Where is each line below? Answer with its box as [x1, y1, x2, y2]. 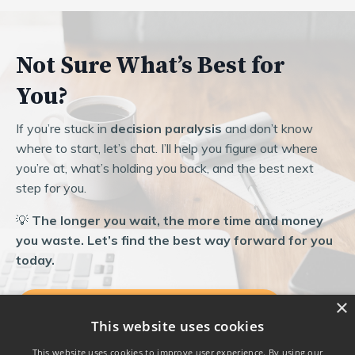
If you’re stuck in [16, 120, 110, 136]
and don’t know [222, 120, 313, 136]
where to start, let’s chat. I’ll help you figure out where [16, 139, 318, 156]
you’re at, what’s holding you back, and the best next [16, 159, 314, 176]
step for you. [16, 179, 86, 196]
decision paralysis [110, 120, 222, 136]
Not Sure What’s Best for [16, 50, 285, 81]
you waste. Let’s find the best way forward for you [16, 231, 333, 248]
